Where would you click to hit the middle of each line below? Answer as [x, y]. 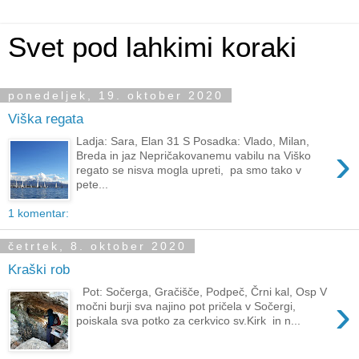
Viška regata [46, 118]
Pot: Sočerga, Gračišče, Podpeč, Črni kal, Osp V [202, 292]
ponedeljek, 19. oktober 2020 [116, 95]
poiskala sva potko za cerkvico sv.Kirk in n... [189, 321]
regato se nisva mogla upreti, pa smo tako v [189, 170]
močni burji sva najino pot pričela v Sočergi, [186, 307]
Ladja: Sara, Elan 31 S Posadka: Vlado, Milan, [193, 141]
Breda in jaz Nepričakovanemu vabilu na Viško [194, 156]
